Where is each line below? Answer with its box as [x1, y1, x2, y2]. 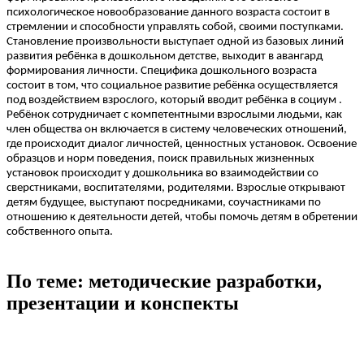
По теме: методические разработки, [6, 271, 322, 292]
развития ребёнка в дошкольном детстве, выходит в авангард [6, 50, 323, 63]
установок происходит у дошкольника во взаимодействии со [6, 167, 318, 180]
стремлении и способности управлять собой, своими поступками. [6, 21, 344, 34]
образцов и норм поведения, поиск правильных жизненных [6, 153, 314, 166]
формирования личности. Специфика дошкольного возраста [6, 65, 317, 78]
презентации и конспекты [6, 292, 239, 314]
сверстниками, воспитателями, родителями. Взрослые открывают [6, 182, 345, 195]
